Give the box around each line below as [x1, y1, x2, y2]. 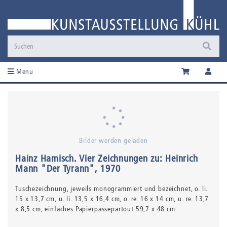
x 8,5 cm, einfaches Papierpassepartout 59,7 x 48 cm [15, 205, 175, 213]
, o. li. [191, 184, 208, 193]
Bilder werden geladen [79, 136, 148, 145]
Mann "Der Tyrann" [15, 163, 95, 174]
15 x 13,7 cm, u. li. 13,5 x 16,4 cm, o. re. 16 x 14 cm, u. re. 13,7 [15, 195, 209, 203]
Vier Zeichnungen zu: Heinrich [79, 153, 198, 164]
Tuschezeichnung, [15, 184, 71, 193]
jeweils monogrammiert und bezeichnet [70, 184, 191, 193]
